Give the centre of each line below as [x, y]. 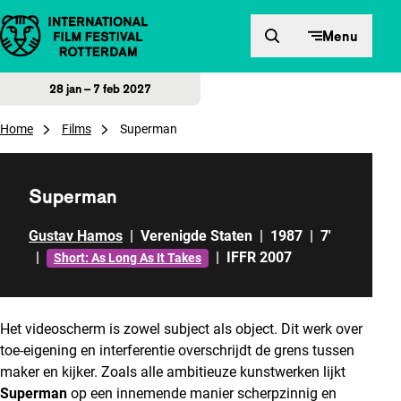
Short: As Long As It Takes [128, 257]
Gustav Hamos [76, 236]
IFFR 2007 [259, 257]
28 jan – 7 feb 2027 [100, 89]
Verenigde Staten [196, 236]
